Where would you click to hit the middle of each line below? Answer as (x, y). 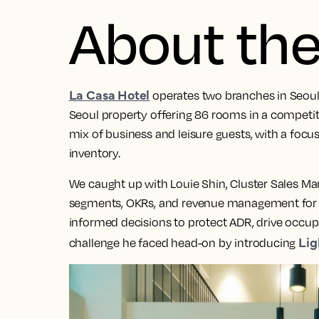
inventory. (94, 153)
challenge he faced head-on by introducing (184, 243)
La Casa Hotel (109, 94)
